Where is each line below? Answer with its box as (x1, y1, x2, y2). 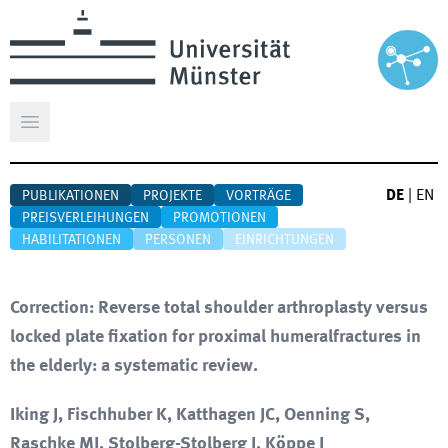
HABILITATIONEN (22, 233, 121, 247)
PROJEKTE (143, 189, 202, 203)
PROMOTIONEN (173, 211, 266, 225)
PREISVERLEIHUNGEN (22, 211, 149, 225)
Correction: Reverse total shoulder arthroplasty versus (10, 299, 428, 317)
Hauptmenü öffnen (28, 124, 157, 141)
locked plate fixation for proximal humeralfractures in (10, 328, 421, 346)
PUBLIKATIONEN (22, 189, 119, 203)
